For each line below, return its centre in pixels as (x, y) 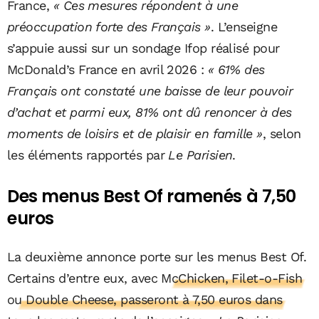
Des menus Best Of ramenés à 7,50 (152, 196)
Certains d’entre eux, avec (84, 278)
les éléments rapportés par (88, 155)
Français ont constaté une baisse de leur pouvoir (150, 90)
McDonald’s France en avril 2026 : (108, 69)
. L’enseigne (244, 26)
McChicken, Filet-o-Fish (232, 278)
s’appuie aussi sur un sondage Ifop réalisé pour (143, 48)
